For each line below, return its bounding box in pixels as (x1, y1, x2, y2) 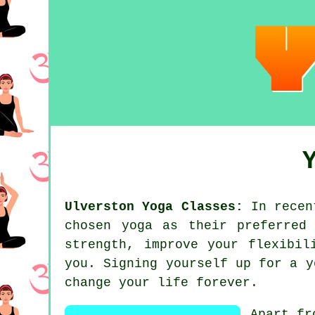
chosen (65, 219, 122, 233)
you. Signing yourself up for (65, 257, 290, 271)
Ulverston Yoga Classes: (65, 200, 243, 214)
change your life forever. (65, 276, 258, 290)
